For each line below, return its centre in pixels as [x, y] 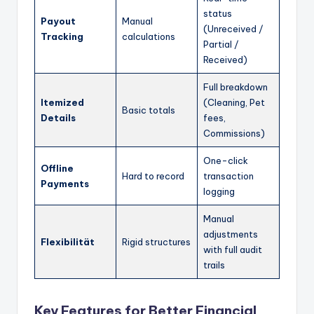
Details [58, 117]
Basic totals [149, 110]
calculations [149, 36]
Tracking [62, 36]
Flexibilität [68, 241]
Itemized [62, 102]
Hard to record [153, 176]
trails [214, 265]
